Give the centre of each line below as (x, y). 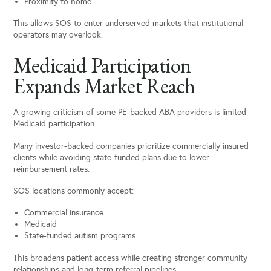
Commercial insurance (64, 213)
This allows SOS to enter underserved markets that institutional (129, 24)
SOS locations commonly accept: (74, 191)
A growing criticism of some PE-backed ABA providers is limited (130, 113)
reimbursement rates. (52, 169)
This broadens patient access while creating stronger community (131, 258)
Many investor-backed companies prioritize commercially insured (131, 146)
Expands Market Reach (104, 85)
